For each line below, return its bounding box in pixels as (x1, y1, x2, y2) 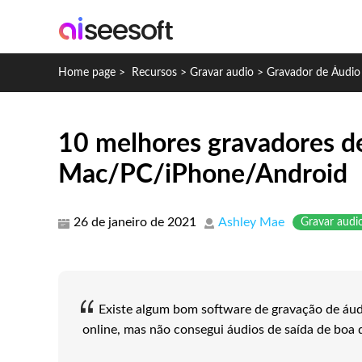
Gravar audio (190, 67, 254, 78)
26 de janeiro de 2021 (74, 216, 196, 229)
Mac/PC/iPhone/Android (58, 162, 347, 187)
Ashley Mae (218, 216, 284, 229)
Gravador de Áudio (267, 67, 360, 78)
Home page (58, 67, 116, 78)
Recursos (132, 67, 177, 78)
